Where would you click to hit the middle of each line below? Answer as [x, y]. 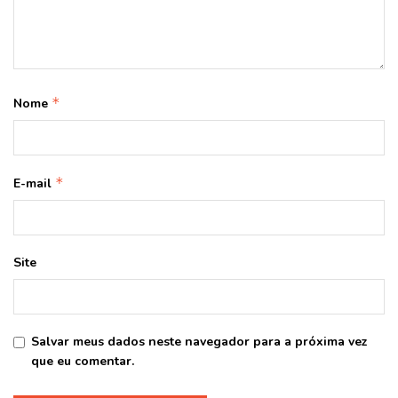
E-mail [34, 183]
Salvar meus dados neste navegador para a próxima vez [199, 341]
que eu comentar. [83, 361]
